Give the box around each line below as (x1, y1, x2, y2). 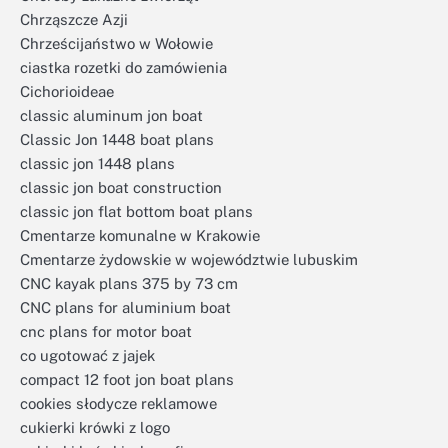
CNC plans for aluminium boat (20, 299, 231, 316)
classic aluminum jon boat (20, 107, 203, 124)
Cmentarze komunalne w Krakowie (20, 227, 260, 244)
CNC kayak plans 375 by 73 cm (20, 275, 238, 292)
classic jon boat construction (20, 179, 222, 196)
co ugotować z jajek (20, 347, 155, 364)
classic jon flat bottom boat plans (20, 203, 253, 220)
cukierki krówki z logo (20, 419, 170, 436)
